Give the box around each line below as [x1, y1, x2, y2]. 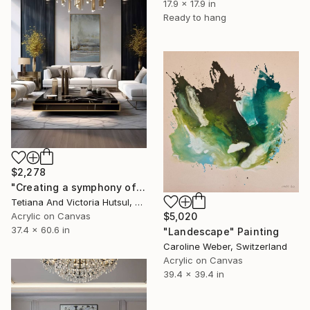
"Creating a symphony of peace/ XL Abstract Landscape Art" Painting [136, 181, 145, 194]
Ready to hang [163, 11, 226, 23]
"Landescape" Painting [163, 225, 280, 237]
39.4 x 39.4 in [163, 268, 224, 280]
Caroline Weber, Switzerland [163, 240, 287, 252]
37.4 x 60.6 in [11, 224, 70, 236]
